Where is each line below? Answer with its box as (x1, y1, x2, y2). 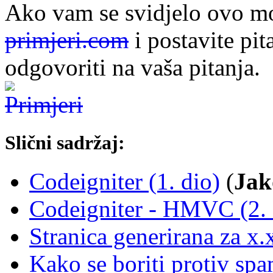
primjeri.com (5, 27, 129, 54)
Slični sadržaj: (5, 132, 125, 154)
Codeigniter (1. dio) (29, 168, 220, 195)
